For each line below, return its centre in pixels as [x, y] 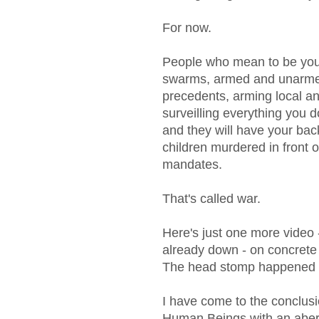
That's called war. [211, 198]
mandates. [192, 164]
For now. [187, 27]
